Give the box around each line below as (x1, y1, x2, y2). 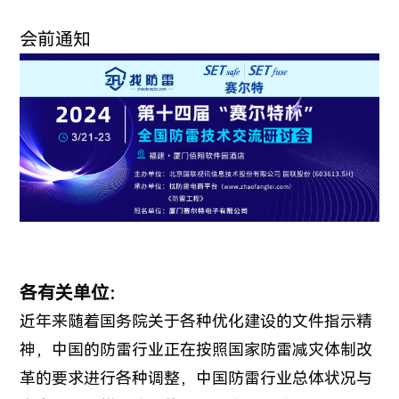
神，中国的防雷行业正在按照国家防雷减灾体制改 (20, 340, 373, 360)
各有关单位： (20, 282, 127, 305)
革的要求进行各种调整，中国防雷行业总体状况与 (20, 369, 373, 388)
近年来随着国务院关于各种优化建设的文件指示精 (20, 312, 373, 331)
